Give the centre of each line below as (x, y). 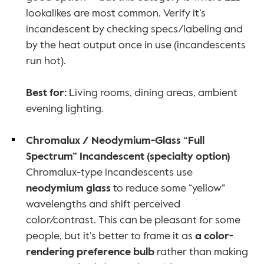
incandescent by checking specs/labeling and (134, 29)
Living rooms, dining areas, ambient (152, 93)
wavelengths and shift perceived (103, 204)
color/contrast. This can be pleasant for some (133, 220)
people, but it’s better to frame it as (110, 236)
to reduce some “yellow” (168, 188)
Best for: (46, 93)
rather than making (201, 252)
